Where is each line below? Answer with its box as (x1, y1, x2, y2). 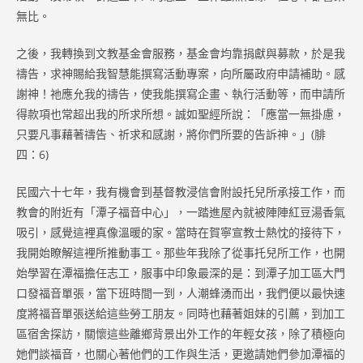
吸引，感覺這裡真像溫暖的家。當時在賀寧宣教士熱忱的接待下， (16, 224, 345, 240)
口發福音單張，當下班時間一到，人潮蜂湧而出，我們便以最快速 (16, 284, 345, 301)
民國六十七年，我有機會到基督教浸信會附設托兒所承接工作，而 (16, 183, 345, 199)
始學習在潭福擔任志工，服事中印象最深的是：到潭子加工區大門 (16, 264, 345, 280)
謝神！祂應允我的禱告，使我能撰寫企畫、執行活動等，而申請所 (16, 85, 345, 101)
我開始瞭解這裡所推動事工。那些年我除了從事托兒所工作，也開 (16, 244, 345, 260)
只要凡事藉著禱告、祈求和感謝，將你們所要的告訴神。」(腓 (16, 126, 326, 142)
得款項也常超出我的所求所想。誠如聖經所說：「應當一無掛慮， (16, 105, 345, 122)
